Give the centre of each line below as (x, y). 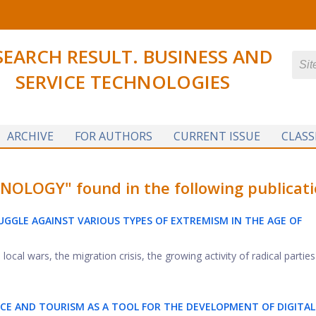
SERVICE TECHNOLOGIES (123, 82)
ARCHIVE (30, 136)
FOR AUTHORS (113, 136)
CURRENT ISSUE (217, 136)
